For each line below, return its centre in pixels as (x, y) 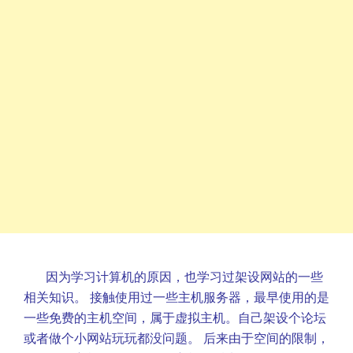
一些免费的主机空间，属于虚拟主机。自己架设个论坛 (175, 318)
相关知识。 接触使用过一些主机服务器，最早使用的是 (176, 297)
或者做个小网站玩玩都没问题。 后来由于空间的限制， (176, 338)
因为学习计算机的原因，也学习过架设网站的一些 (184, 277)
